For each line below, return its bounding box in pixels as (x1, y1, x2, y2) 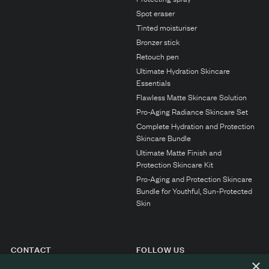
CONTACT (11, 243, 52, 255)
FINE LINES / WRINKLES (29, 147, 124, 159)
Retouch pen (136, 50, 179, 62)
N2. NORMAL (29, 21, 80, 32)
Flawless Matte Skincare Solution (136, 91, 247, 103)
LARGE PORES (29, 168, 88, 180)
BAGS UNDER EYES (29, 105, 108, 116)
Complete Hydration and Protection (136, 119, 255, 131)
